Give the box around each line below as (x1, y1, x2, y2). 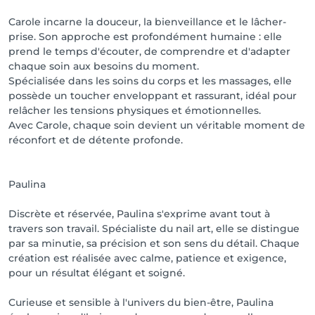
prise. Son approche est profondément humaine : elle (8, 30, 282, 43)
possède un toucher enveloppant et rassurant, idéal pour (8, 89, 297, 102)
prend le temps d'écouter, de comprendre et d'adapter (8, 45, 290, 58)
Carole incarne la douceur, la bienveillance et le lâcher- (8, 15, 286, 28)
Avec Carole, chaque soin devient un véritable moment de (8, 119, 305, 131)
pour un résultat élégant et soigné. (8, 266, 185, 279)
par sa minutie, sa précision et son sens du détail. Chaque (8, 237, 300, 250)
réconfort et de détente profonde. (8, 134, 183, 146)
